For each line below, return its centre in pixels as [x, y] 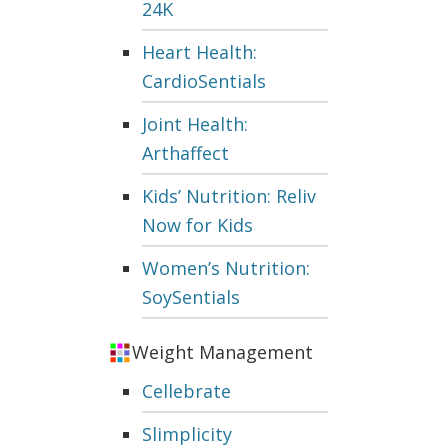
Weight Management [222, 352]
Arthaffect [185, 153]
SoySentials [191, 297]
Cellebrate [186, 391]
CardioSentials [204, 81]
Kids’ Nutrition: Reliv [229, 196]
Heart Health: [199, 52]
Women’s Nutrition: [226, 268]
